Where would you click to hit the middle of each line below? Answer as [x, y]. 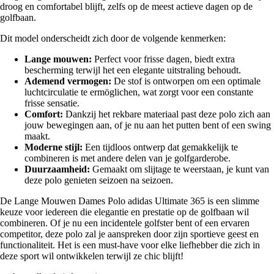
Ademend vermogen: [68, 81]
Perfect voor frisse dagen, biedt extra [163, 59]
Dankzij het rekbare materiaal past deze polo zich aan [167, 114]
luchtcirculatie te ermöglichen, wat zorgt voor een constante [139, 92]
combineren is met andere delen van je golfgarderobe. [128, 158]
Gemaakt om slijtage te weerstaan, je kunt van [180, 169]
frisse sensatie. [52, 103]
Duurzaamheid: [57, 169]
